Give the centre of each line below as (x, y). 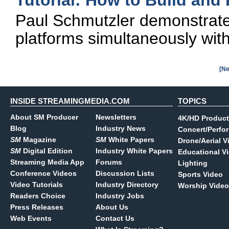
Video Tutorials (37, 185)
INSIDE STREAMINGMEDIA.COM (70, 101)
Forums (109, 162)
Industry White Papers (134, 151)
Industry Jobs (120, 196)
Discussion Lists (125, 173)
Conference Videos (43, 173)
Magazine (39, 140)
